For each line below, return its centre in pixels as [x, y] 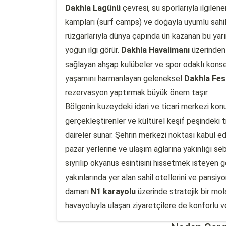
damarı [78, 191]
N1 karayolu [113, 191]
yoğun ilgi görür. [93, 50]
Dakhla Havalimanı [155, 50]
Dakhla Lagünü [93, 8]
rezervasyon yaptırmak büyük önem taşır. [137, 93]
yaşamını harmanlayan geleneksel [125, 78]
